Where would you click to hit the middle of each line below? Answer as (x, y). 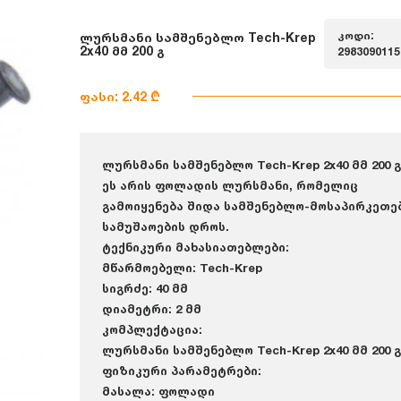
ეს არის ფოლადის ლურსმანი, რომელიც (230, 185)
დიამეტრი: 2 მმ (152, 309)
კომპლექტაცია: (152, 329)
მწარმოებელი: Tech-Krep (182, 268)
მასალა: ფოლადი (158, 391)
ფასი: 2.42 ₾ (120, 96)
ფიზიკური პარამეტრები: (182, 371)
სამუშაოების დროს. (166, 226)
